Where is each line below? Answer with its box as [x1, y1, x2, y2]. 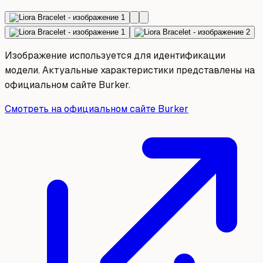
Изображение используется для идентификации [5, 49, 225, 62]
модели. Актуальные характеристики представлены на [5, 64, 255, 76]
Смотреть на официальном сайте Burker [5, 103, 188, 115]
